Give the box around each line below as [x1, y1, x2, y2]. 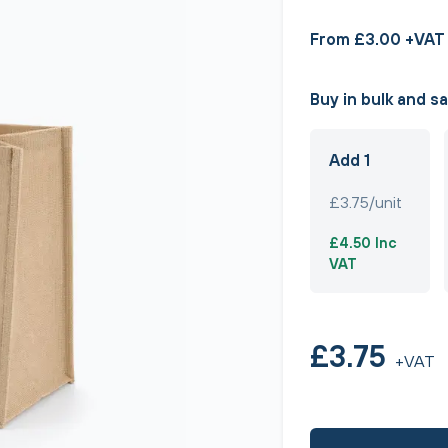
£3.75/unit [328, 193, 402, 211]
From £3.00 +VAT [309, 30, 445, 48]
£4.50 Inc [328, 234, 397, 251]
